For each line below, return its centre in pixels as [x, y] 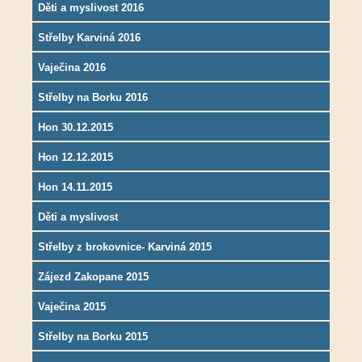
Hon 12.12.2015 [76, 158]
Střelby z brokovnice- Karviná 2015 [125, 247]
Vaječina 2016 [72, 68]
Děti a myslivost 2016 [91, 8]
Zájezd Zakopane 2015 [93, 277]
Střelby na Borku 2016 [93, 98]
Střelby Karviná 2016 [89, 38]
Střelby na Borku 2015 [93, 337]
